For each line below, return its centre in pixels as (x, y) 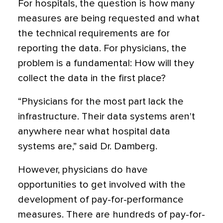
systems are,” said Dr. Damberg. (88, 147)
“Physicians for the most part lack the (101, 102)
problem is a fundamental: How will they (106, 63)
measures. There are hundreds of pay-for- (111, 215)
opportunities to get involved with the (102, 185)
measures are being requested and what (109, 19)
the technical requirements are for (94, 34)
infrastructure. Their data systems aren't (107, 117)
